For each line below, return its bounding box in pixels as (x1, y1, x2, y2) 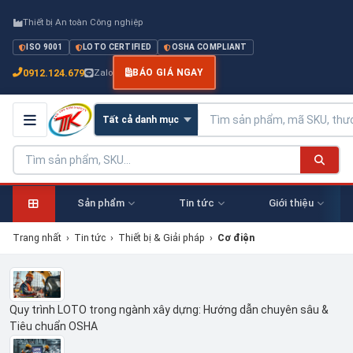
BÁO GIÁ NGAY (132, 67, 204, 78)
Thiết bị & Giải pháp (118, 232, 205, 243)
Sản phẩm (76, 197, 124, 209)
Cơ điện (217, 232, 255, 243)
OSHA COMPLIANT (171, 43, 247, 51)
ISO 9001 (26, 43, 63, 51)
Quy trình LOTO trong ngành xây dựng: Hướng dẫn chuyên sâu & (9, 303, 329, 316)
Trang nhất (13, 232, 61, 243)
